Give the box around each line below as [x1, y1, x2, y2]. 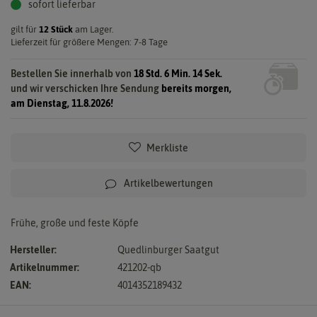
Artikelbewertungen [124, 177, 213, 189]
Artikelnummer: [10, 261, 79, 273]
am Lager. [73, 23, 114, 35]
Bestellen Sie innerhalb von [11, 67, 134, 79]
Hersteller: [10, 243, 57, 255]
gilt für [11, 23, 39, 35]
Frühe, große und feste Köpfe [11, 217, 139, 229]
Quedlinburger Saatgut [117, 243, 219, 255]
